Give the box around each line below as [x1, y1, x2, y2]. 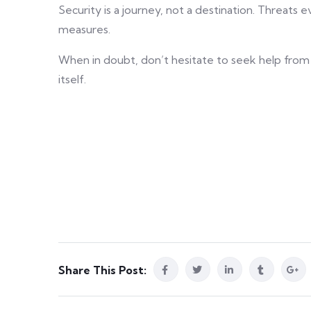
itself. [58, 72, 86, 86]
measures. [58, 22, 110, 36]
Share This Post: [58, 263, 146, 277]
